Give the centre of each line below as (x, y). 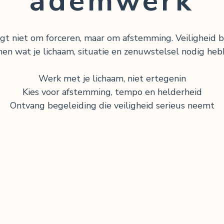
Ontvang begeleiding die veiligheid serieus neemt (112, 106)
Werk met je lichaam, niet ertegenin (112, 79)
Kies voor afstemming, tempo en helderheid (112, 92)
